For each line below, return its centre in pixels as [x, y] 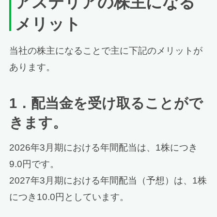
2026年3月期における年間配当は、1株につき [104, 148]
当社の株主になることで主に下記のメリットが [106, 50]
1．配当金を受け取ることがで [106, 103]
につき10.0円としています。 [69, 197]
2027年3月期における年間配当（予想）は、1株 [108, 181]
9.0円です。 [34, 164]
